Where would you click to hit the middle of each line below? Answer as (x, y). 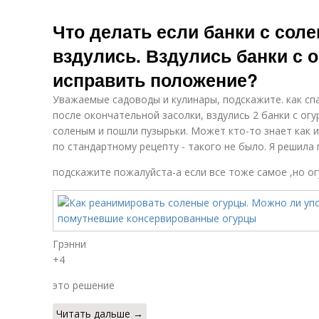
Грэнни (69, 244)
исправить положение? (155, 80)
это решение (84, 285)
